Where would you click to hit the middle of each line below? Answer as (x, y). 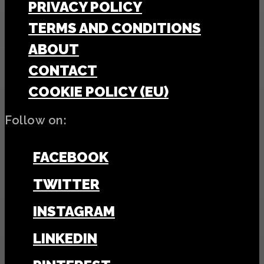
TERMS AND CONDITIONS (115, 28)
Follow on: (36, 121)
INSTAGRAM (74, 211)
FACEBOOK (71, 157)
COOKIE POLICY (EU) (98, 92)
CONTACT (63, 71)
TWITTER (66, 184)
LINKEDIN (65, 238)
